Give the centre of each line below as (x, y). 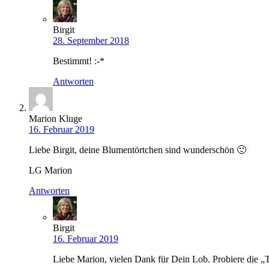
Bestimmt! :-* (79, 61)
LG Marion (50, 170)
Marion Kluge (56, 119)
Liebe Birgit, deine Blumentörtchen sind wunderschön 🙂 (138, 150)
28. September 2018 (91, 41)
